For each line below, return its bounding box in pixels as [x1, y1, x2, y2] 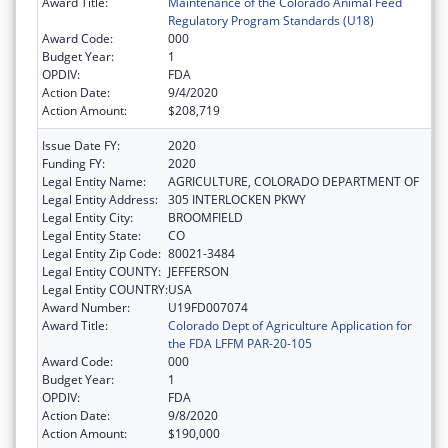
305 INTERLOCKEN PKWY [168, 190, 306, 208]
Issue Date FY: [42, 136, 120, 154]
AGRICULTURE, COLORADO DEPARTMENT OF [168, 172, 419, 190]
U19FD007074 [168, 298, 248, 316]
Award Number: [42, 298, 130, 316]
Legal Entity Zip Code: [42, 244, 161, 262]
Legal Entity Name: [42, 172, 146, 190]
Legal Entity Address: [42, 190, 158, 208]
